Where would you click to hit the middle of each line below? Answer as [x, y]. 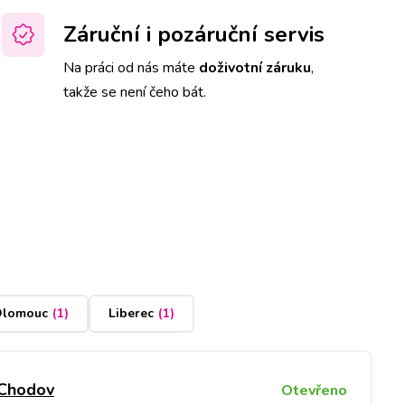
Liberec [131, 314]
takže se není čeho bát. [135, 92]
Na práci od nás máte [131, 67]
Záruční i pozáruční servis [194, 34]
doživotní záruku [255, 67]
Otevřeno [314, 390]
